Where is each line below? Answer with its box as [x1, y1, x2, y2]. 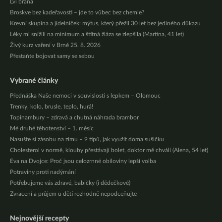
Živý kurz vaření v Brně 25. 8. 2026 [10, 42, 101, 49]
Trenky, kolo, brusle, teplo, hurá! [10, 104, 93, 110]
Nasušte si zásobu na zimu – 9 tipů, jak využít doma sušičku [10, 136, 164, 143]
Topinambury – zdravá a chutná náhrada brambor [10, 114, 139, 121]
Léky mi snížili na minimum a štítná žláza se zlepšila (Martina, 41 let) [10, 31, 184, 38]
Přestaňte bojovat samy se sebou [10, 53, 95, 59]
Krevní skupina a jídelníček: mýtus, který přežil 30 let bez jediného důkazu [10, 20, 201, 27]
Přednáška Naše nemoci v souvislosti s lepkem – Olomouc [10, 93, 161, 99]
